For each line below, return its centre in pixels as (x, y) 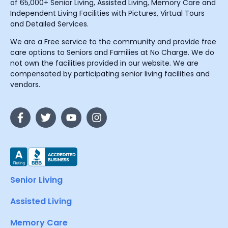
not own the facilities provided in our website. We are (104, 63)
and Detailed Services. (50, 24)
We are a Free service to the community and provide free (113, 42)
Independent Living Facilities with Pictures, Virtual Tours (107, 13)
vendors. (25, 85)
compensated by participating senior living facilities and (110, 74)
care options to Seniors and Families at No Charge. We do (112, 53)
